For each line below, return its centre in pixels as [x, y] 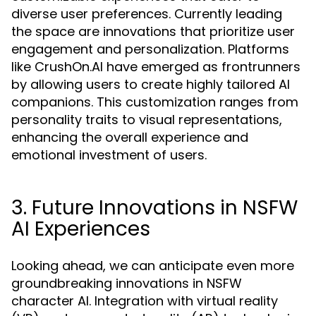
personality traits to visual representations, [147, 120]
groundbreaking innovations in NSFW [127, 283]
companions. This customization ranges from [155, 102]
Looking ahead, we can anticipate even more [153, 266]
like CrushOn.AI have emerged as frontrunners [156, 67]
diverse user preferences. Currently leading [147, 14]
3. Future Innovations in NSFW [154, 208]
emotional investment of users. [109, 155]
